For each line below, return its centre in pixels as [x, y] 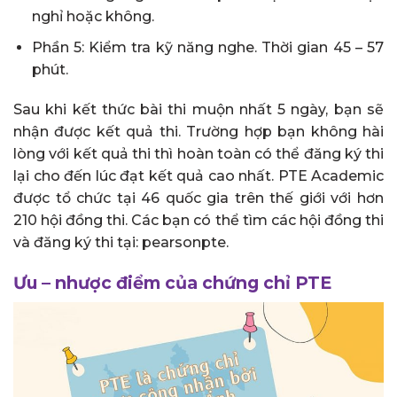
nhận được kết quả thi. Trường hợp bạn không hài [198, 132]
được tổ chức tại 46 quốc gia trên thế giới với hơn [198, 198]
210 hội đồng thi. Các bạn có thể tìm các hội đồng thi [198, 221]
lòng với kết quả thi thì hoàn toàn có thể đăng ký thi [198, 154]
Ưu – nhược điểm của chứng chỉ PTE [172, 283]
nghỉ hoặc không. [93, 17]
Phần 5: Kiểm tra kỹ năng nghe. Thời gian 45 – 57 [207, 47]
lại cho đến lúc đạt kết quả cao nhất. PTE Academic [198, 176]
